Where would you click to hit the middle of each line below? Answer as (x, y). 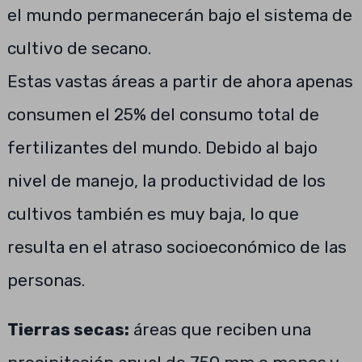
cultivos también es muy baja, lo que (153, 214)
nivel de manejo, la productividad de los (166, 181)
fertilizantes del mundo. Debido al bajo (162, 147)
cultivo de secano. (79, 48)
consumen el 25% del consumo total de (163, 114)
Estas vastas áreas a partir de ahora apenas (180, 81)
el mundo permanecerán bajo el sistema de (179, 15)
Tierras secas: (68, 329)
